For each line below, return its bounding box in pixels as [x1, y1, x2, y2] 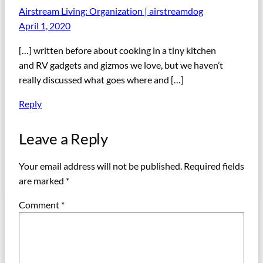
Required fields [184, 160, 244, 171]
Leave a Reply [19, 129, 108, 147]
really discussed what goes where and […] [19, 73, 184, 85]
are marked [19, 174, 66, 186]
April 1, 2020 [19, 20, 70, 32]
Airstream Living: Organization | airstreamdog [19, 5, 203, 17]
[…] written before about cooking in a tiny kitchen [19, 44, 216, 56]
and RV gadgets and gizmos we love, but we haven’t [19, 59, 223, 70]
